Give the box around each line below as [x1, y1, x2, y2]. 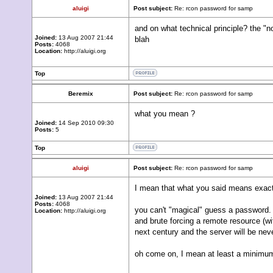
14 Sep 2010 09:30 [57, 119, 114, 126]
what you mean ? [135, 109, 195, 118]
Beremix [68, 90, 93, 97]
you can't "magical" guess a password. [135, 205, 271, 214]
